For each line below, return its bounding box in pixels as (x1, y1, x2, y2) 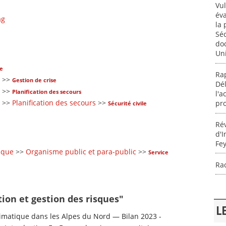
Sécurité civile (108, 99, 147, 107)
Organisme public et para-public (26, 146, 136, 156)
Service (148, 148, 168, 156)
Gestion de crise (12, 76, 56, 84)
